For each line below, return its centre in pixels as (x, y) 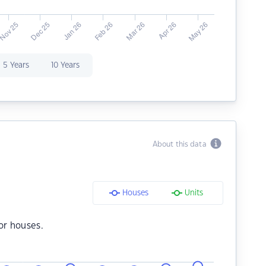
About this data (181, 144)
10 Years (65, 65)
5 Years (16, 65)
